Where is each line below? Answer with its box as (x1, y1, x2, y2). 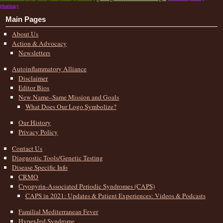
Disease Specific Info (12, 162, 68, 172)
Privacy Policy (18, 127, 58, 137)
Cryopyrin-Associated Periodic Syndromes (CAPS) (18, 181, 155, 191)
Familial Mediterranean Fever (18, 207, 99, 216)
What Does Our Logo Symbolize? (25, 102, 116, 111)
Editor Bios (18, 83, 50, 93)
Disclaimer (18, 74, 48, 83)
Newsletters (18, 48, 51, 57)
